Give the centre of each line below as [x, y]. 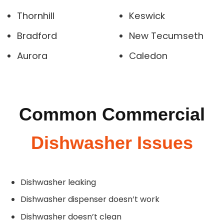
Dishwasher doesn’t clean [71, 216]
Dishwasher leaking [58, 182]
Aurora [32, 56]
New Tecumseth [166, 36]
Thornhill [35, 16]
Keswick [147, 16]
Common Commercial [112, 114]
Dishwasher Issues [112, 142]
